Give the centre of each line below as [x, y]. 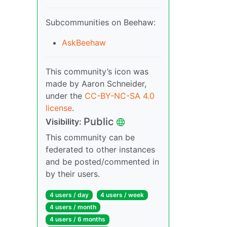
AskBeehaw [84, 43]
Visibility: [65, 122]
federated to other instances [100, 149]
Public [99, 122]
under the [65, 96]
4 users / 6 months [77, 219]
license [59, 108]
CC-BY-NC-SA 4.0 [120, 96]
